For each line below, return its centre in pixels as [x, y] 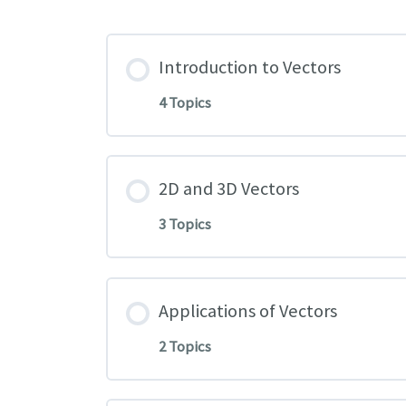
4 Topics [185, 103]
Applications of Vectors [248, 310]
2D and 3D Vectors [229, 189]
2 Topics [185, 346]
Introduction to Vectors [250, 67]
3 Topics [185, 225]
